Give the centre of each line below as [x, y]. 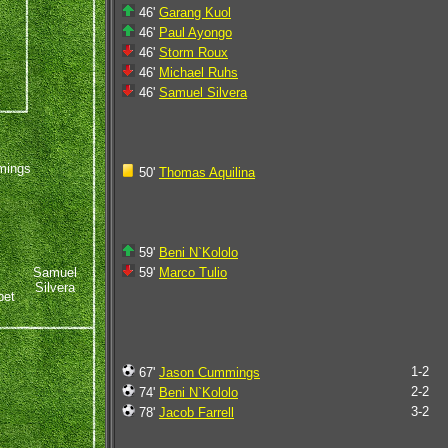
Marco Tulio [193, 272]
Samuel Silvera [203, 92]
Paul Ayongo [195, 32]
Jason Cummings [209, 372]
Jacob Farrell [196, 412]
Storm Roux [193, 52]
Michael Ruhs [198, 72]
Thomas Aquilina [207, 172]
